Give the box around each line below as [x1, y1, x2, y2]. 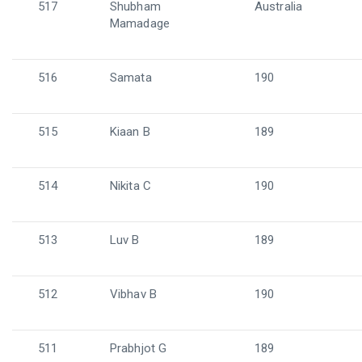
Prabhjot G [110, 341, 166, 356]
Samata [110, 70, 152, 85]
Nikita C [110, 179, 151, 193]
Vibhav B [110, 287, 157, 301]
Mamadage [110, 16, 170, 31]
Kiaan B [110, 124, 150, 139]
